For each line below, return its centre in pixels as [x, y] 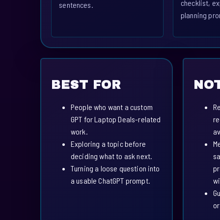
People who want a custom [112, 107]
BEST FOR [86, 85]
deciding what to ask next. [112, 156]
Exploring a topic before [108, 144]
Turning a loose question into [115, 168]
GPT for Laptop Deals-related [116, 119]
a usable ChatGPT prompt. [110, 181]
